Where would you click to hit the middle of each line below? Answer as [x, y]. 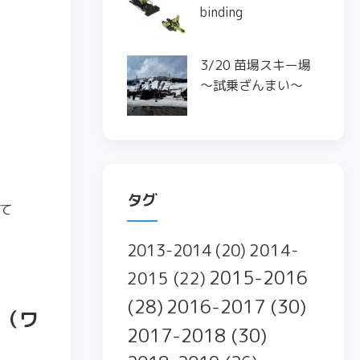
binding [221, 12]
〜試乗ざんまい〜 [252, 85]
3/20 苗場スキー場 [256, 65]
